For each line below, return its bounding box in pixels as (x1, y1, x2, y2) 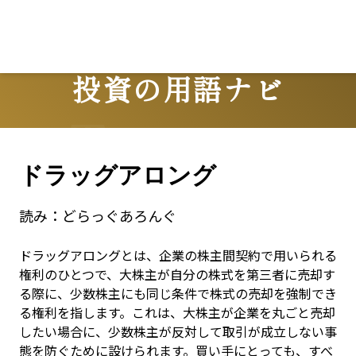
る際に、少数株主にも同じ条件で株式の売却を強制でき (19, 284, 337, 303)
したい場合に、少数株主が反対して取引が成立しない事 (19, 322, 337, 341)
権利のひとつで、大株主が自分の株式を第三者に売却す (19, 265, 335, 284)
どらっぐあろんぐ (62, 205, 176, 226)
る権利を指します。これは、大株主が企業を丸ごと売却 (19, 303, 335, 322)
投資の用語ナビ (72, 67, 284, 109)
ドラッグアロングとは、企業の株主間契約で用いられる (19, 246, 337, 265)
